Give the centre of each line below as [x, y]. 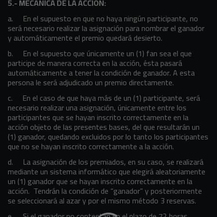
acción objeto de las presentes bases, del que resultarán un [104, 127]
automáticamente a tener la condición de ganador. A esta [101, 73]
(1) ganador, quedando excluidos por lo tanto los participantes [108, 137]
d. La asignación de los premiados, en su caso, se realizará [106, 162]
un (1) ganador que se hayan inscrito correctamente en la [100, 181]
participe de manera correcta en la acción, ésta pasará [95, 63]
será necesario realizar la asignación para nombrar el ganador [106, 28]
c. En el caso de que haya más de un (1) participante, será [104, 98]
